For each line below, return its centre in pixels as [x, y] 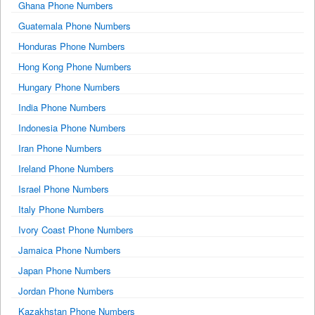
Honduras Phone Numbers [72, 46]
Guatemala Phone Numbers [75, 25]
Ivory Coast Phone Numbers [76, 229]
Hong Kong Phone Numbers [75, 66]
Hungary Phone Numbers [69, 86]
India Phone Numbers [62, 107]
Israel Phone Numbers [64, 188]
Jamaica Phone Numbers [70, 250]
